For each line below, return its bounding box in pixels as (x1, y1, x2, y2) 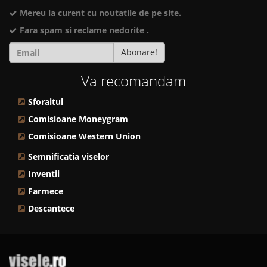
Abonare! (121, 46, 157, 58)
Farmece (28, 186, 63, 197)
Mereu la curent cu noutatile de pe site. (17, 8, 181, 18)
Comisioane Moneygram (28, 114, 128, 125)
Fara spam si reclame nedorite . (17, 25, 149, 36)
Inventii (28, 169, 60, 179)
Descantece (28, 203, 74, 214)
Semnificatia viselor (28, 151, 109, 162)
